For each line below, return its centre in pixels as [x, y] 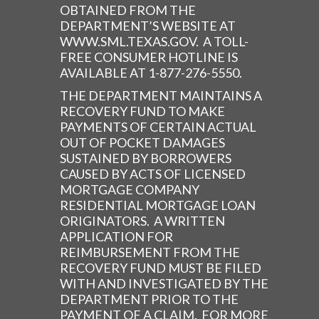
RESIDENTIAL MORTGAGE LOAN [158, 205]
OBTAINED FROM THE [128, 10]
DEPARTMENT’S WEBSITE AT [148, 26]
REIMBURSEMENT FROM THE [150, 252]
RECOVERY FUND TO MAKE [142, 111]
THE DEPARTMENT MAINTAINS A [161, 96]
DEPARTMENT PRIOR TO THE [149, 299]
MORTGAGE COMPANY [130, 190]
